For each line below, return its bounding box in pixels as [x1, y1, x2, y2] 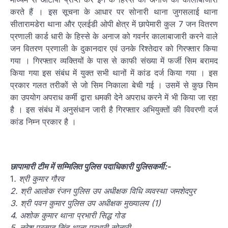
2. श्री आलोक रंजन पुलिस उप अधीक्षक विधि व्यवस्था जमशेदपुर [10, 186, 196, 196]
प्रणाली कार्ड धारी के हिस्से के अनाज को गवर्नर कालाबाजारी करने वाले [10, 31, 218, 42]
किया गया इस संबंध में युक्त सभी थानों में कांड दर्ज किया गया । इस [10, 68, 218, 78]
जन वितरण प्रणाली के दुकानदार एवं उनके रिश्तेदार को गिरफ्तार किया [10, 43, 218, 54]
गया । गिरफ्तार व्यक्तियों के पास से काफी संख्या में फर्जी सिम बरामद [10, 55, 218, 66]
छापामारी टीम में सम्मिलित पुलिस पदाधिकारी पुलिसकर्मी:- [10, 161, 170, 172]
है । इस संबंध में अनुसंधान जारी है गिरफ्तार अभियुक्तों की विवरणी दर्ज [10, 104, 218, 115]
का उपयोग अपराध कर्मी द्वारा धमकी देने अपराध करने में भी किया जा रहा [10, 92, 218, 103]
